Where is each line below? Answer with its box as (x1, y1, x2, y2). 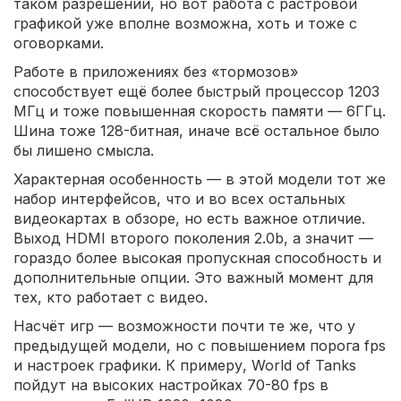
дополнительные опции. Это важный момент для (13, 269, 373, 287)
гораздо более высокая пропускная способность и (13, 249, 381, 268)
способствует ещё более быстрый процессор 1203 (13, 82, 380, 101)
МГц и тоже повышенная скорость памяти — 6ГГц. (13, 102, 386, 121)
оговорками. (13, 34, 104, 53)
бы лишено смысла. (13, 141, 154, 160)
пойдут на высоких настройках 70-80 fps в (13, 376, 328, 395)
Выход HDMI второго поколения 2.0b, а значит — (13, 229, 373, 248)
